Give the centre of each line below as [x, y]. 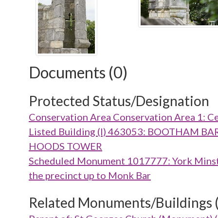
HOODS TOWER [65, 146]
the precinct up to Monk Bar [90, 175]
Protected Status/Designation [119, 100]
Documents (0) [78, 72]
